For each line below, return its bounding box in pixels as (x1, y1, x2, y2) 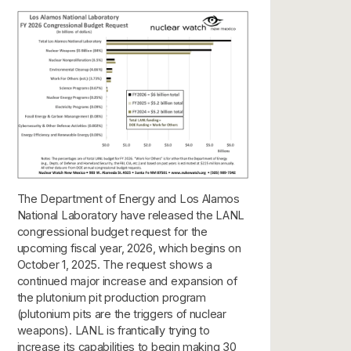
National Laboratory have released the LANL (16, 208, 244, 223)
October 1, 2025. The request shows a (16, 258, 212, 272)
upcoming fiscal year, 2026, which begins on (16, 241, 241, 255)
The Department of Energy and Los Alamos (16, 192, 240, 206)
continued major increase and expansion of (16, 274, 237, 288)
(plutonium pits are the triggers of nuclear (16, 307, 226, 321)
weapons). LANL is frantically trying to (16, 324, 210, 338)
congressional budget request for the (16, 225, 208, 239)
